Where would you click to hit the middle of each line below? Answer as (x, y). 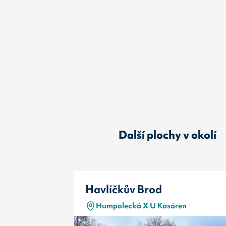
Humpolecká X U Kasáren (142, 206)
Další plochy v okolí (167, 135)
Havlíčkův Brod (123, 189)
